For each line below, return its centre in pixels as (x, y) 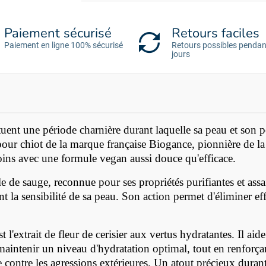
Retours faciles (216, 34)
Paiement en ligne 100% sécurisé (64, 45)
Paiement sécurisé (58, 34)
